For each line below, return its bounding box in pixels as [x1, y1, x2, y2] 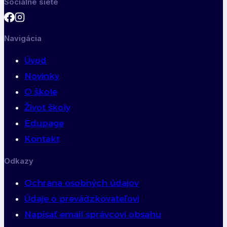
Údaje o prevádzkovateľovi [24, 193, 139, 204]
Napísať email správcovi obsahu [24, 209, 161, 219]
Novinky [24, 70, 59, 81]
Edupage [24, 118, 64, 128]
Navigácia [4, 33, 42, 43]
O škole [24, 86, 57, 97]
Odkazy [4, 156, 33, 166]
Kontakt [24, 133, 60, 144]
